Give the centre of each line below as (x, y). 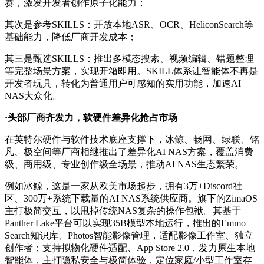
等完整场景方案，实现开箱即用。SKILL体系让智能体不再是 (131, 71)
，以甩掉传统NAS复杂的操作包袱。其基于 (151, 211)
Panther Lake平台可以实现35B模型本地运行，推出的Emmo (125, 223)
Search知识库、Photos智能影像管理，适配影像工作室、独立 (129, 236)
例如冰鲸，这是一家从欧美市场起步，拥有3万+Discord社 (123, 186)
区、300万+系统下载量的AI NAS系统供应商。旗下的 (115, 199)
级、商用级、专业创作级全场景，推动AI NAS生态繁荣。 (124, 164)
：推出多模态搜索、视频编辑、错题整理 (169, 59)
